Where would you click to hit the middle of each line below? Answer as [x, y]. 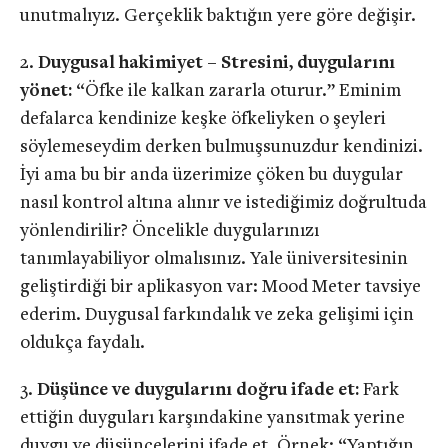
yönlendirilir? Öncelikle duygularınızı [169, 232]
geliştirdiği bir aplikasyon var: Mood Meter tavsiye [220, 288]
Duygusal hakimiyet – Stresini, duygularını [216, 64]
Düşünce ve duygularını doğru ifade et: [198, 390]
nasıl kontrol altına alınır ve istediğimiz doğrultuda [223, 204]
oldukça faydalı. [82, 344]
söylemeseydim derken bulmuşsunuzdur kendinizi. [221, 148]
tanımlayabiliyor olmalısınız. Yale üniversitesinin [214, 260]
